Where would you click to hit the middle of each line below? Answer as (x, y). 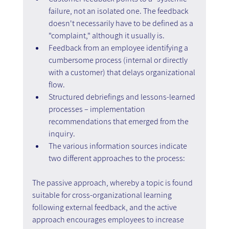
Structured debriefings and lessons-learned (122, 97)
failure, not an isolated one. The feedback (119, 11)
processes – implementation (97, 109)
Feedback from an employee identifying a (119, 48)
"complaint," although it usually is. (107, 35)
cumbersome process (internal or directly (119, 60)
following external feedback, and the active (105, 207)
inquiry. (62, 133)
